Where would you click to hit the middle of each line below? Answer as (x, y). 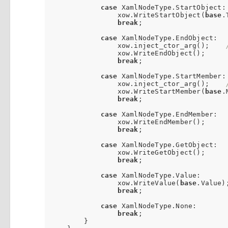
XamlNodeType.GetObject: (167, 145)
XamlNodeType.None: (157, 206)
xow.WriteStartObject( (128, 15)
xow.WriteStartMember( (128, 91)
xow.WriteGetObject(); (128, 152)
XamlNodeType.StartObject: (172, 7)
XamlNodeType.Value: (159, 175)
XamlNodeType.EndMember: (167, 114)
